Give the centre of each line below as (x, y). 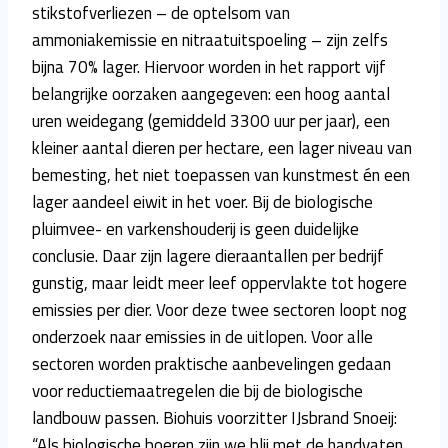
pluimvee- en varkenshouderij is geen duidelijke (195, 228)
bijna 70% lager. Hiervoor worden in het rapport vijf (209, 66)
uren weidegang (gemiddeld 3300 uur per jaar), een (211, 120)
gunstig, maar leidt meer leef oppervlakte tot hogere (219, 282)
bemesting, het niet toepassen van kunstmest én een (221, 174)
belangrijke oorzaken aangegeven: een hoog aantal (211, 93)
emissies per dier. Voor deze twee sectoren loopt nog (219, 309)
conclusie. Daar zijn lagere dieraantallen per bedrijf (208, 255)
